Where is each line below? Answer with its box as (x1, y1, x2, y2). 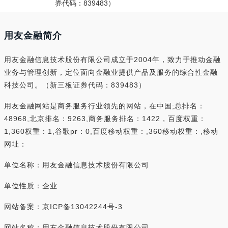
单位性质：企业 (4, 182, 58, 190)
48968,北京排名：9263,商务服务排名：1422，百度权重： (4, 115, 206, 123)
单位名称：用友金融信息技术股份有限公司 (4, 161, 149, 169)
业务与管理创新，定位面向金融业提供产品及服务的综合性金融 (4, 68, 218, 76)
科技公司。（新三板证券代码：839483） (4, 81, 146, 89)
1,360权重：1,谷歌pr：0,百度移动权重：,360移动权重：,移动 (4, 127, 218, 135)
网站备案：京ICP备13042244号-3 (4, 203, 123, 211)
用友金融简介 (4, 31, 62, 41)
